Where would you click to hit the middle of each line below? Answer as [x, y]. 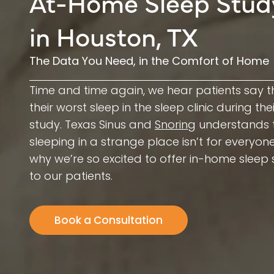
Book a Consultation [109, 220]
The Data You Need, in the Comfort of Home [149, 61]
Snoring [175, 124]
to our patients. [71, 176]
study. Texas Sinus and [92, 124]
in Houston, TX [113, 36]
